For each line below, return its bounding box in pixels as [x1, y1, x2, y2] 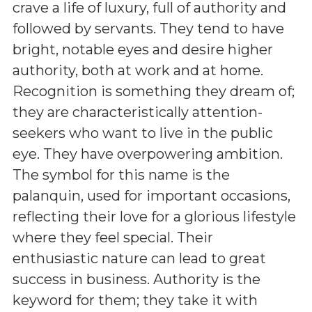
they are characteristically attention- [13, 104, 263, 120]
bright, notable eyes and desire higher [13, 41, 273, 58]
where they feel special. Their [13, 229, 213, 246]
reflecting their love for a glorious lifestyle [13, 208, 296, 225]
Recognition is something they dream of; [13, 83, 295, 100]
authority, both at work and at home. [13, 62, 263, 79]
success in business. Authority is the [13, 271, 260, 288]
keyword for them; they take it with [13, 292, 258, 309]
